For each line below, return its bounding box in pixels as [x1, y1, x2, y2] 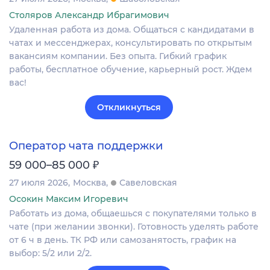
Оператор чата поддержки [9, 139, 163, 152]
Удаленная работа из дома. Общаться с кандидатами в [9, 24, 254, 36]
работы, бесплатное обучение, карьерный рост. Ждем [9, 64, 252, 75]
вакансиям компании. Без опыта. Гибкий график [9, 51, 227, 62]
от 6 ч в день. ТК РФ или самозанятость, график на [9, 234, 236, 245]
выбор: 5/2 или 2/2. [9, 247, 92, 259]
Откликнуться [97, 102, 161, 113]
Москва [73, 177, 106, 188]
